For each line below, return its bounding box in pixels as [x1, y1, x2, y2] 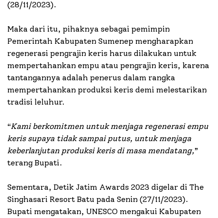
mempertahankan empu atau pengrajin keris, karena [7, 60, 209, 70]
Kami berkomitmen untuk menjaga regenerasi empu [11, 121, 208, 131]
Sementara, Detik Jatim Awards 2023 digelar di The [7, 182, 204, 192]
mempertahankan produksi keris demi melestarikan [7, 85, 207, 94]
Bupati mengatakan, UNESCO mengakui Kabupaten [7, 206, 201, 216]
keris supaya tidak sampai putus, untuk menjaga [7, 133, 191, 143]
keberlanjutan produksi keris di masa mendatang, [7, 145, 194, 155]
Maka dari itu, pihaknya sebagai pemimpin [7, 24, 170, 34]
